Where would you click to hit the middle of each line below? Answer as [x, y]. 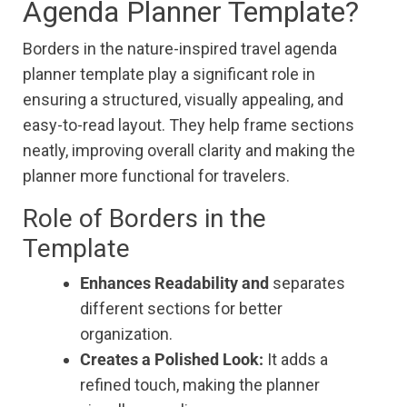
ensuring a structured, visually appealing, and [183, 100]
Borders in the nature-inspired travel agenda [180, 49]
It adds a [296, 360]
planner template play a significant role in [169, 74]
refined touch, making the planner [200, 385]
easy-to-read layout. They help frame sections [189, 125]
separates [309, 283]
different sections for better [181, 309]
